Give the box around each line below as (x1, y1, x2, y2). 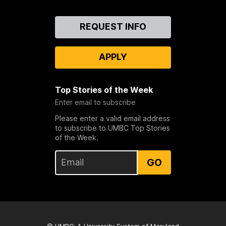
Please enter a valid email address (54, 114, 170, 123)
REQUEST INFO (79, 21, 146, 32)
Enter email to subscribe (54, 97, 136, 106)
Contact (16, 16, 49, 26)
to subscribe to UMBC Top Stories (54, 123, 170, 132)
